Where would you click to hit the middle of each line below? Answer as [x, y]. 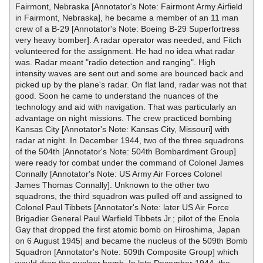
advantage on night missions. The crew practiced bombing [124, 118]
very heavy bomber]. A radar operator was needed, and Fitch [128, 40]
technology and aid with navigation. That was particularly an [126, 107]
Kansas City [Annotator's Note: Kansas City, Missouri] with [122, 129]
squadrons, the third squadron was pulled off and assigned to [129, 196]
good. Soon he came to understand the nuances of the [117, 96]
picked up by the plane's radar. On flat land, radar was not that [131, 85]
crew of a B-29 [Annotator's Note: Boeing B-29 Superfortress [127, 29]
